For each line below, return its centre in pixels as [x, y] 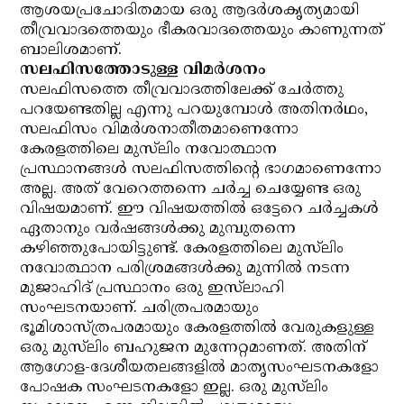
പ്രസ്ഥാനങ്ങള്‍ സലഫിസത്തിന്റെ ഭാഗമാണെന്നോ [201, 170]
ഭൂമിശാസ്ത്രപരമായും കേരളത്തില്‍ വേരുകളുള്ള [197, 328]
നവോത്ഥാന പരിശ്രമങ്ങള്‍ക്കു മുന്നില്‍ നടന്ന [185, 269]
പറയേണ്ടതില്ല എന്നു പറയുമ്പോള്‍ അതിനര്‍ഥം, [194, 110]
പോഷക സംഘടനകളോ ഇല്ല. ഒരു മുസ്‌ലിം [174, 388]
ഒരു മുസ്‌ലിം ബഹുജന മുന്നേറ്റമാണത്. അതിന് [193, 348]
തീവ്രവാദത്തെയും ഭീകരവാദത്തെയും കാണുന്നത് [202, 31]
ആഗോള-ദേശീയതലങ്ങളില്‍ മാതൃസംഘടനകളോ [200, 368]
